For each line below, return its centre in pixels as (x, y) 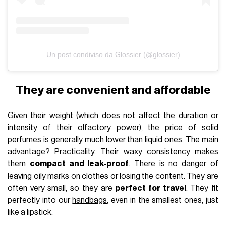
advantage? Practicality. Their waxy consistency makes (113, 152)
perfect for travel (151, 188)
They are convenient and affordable (113, 90)
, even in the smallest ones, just (163, 201)
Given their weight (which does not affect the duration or (113, 116)
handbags (90, 201)
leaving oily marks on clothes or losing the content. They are (113, 176)
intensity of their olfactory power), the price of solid (113, 128)
